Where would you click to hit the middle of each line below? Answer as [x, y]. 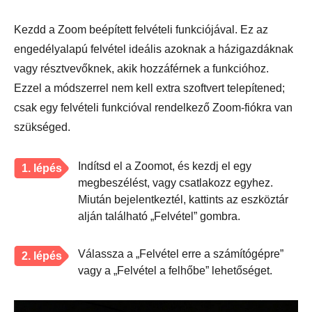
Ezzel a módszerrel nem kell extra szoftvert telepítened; [149, 88]
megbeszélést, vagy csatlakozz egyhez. [175, 182]
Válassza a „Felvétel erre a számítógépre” [181, 253]
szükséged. [42, 127]
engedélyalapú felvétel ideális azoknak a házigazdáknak [154, 49]
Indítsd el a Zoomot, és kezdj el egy [165, 166]
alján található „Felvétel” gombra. [159, 216]
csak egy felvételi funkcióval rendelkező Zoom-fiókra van [153, 107]
